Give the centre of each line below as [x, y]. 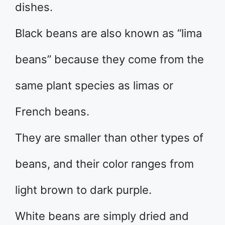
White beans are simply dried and [102, 216]
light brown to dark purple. [83, 190]
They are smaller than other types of [109, 138]
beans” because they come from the [109, 59]
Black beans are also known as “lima [108, 33]
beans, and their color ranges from [104, 164]
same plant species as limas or [94, 85]
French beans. [52, 111]
